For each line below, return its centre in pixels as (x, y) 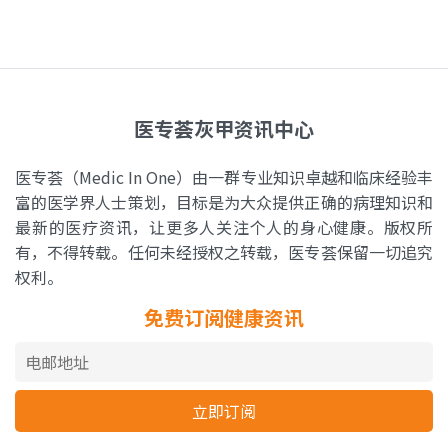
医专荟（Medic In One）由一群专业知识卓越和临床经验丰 (224, 177)
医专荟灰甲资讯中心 (224, 129)
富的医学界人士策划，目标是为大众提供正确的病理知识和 (224, 202)
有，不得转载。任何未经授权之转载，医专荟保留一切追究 (224, 252)
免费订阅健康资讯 (224, 318)
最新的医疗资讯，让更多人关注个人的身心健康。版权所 (224, 227)
